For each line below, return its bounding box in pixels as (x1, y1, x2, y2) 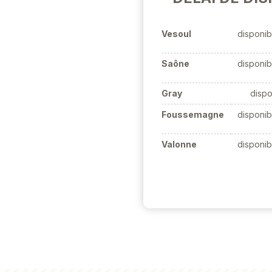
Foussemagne (161, 109, 224, 120)
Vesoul (161, 29, 191, 39)
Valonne (161, 139, 197, 149)
